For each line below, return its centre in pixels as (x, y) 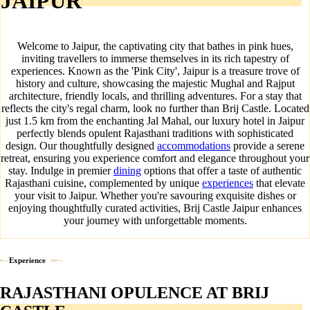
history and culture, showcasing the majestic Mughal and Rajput (155, 83)
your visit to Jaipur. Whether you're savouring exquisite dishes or (155, 195)
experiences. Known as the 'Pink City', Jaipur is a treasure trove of (155, 71)
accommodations (194, 145)
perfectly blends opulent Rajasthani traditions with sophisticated (155, 133)
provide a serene (267, 145)
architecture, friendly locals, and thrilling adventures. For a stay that (155, 95)
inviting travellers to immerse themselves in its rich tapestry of (155, 58)
